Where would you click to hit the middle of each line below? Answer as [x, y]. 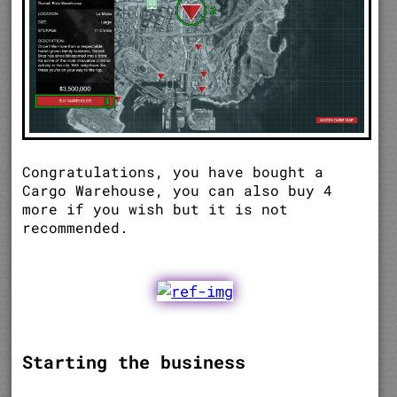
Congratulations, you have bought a [173, 172]
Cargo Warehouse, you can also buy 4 [178, 191]
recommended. [76, 228]
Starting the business [134, 362]
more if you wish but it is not [156, 209]
